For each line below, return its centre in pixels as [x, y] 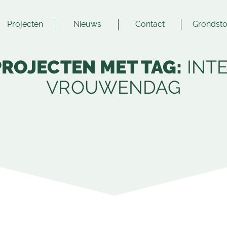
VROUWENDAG [113, 87]
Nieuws [88, 24]
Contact [150, 24]
